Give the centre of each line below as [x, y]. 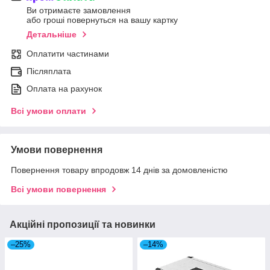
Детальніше [52, 35]
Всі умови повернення [58, 190]
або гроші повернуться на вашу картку [102, 20]
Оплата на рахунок [64, 89]
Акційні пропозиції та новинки [83, 225]
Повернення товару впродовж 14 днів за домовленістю [119, 170]
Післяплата [49, 71]
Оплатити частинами [68, 54]
